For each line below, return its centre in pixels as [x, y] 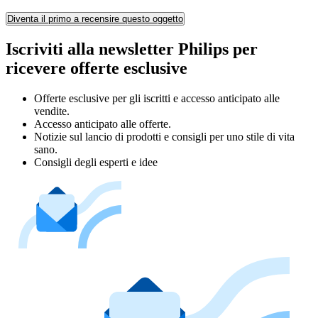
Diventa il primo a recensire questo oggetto [95, 19]
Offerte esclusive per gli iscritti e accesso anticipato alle [157, 98]
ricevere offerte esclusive [97, 68]
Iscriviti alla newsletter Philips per [132, 49]
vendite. [52, 111]
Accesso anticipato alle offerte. [103, 124]
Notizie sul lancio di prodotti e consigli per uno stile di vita [164, 136]
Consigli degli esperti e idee [96, 162]
